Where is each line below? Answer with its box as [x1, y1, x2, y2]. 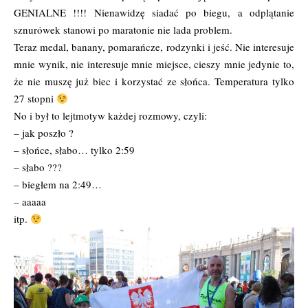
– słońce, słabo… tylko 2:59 [14, 143, 135, 157]
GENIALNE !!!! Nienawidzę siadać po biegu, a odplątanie [14, 5, 294, 20]
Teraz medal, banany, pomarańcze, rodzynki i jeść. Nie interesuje [14, 40, 294, 54]
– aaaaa [14, 195, 46, 209]
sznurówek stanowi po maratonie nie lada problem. [14, 23, 232, 37]
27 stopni [14, 91, 56, 106]
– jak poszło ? [14, 126, 74, 140]
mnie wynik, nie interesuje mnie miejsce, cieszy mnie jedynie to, [14, 57, 294, 71]
